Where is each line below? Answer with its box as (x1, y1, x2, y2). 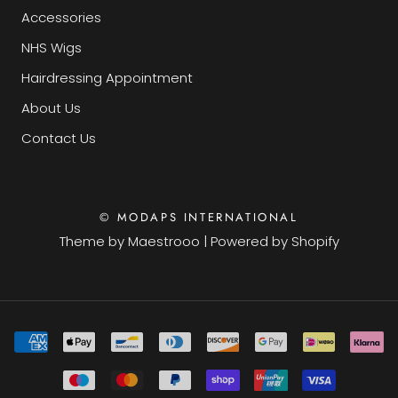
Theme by (59, 231, 128, 251)
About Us (21, 98, 81, 117)
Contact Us (21, 128, 96, 147)
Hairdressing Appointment (21, 68, 193, 87)
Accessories (21, 7, 101, 27)
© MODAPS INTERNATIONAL (99, 208, 298, 226)
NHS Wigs (21, 37, 82, 57)
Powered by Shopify (210, 231, 339, 251)
